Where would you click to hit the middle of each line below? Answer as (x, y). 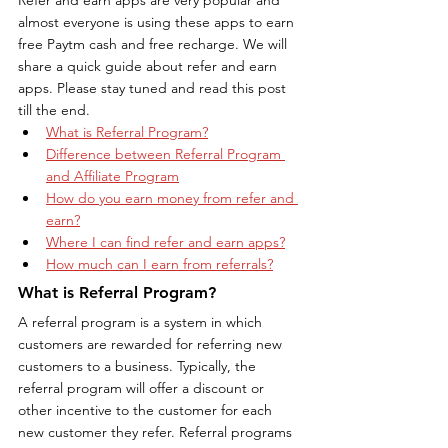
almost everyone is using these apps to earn (158, 21)
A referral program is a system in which (142, 321)
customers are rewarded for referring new (152, 343)
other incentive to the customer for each (147, 409)
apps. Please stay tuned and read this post (154, 87)
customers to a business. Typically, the (139, 365)
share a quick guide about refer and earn (149, 65)
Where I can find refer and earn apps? (165, 241)
